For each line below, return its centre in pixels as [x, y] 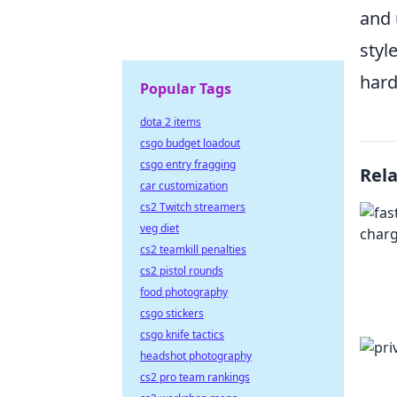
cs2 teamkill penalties [193, 249]
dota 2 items [171, 122]
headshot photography [196, 356]
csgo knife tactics [182, 335]
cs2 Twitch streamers [193, 207]
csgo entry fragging [188, 164]
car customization [184, 186]
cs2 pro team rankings [195, 377]
